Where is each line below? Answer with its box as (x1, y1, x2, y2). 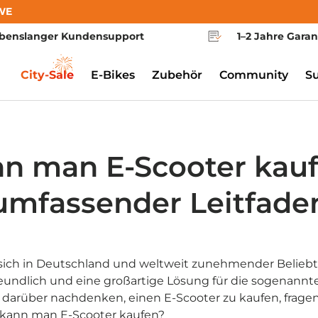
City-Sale (21, 68, 74, 82)
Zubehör (152, 68, 202, 82)
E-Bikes (91, 68, 135, 82)
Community (219, 68, 288, 82)
